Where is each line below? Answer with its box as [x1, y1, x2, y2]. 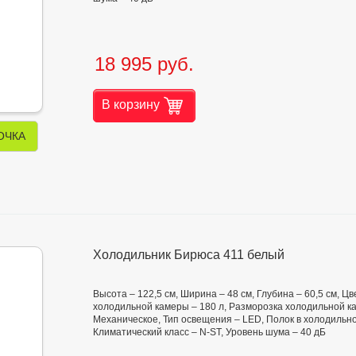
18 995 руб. [95, 52, 194, 75]
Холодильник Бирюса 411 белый [93, 248, 284, 262]
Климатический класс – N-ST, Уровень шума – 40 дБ [93, 327, 326, 339]
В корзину [102, 97, 160, 111]
